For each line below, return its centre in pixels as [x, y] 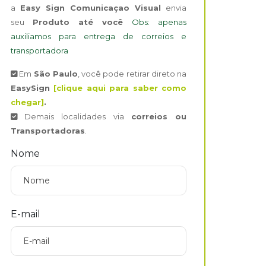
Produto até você [82, 22]
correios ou [159, 116]
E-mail [26, 214]
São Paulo [56, 74]
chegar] [27, 102]
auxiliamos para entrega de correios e [99, 36]
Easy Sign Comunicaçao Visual [91, 8]
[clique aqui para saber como [120, 88]
